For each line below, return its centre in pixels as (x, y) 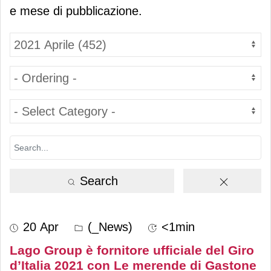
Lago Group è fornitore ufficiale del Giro (132, 250)
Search (97, 181)
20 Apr (41, 227)
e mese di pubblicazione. (76, 11)
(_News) (108, 227)
